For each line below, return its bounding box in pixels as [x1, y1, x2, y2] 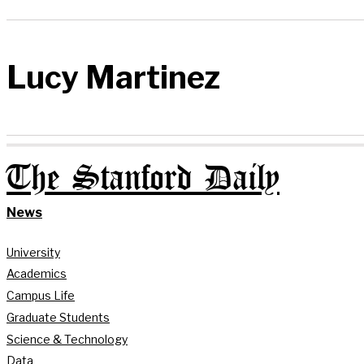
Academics [6, 266, 67, 281]
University [6, 245, 60, 259]
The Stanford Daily [6, 162, 279, 195]
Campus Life [6, 288, 75, 303]
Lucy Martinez [6, 58, 220, 97]
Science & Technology [6, 331, 128, 346]
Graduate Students [6, 310, 110, 324]
